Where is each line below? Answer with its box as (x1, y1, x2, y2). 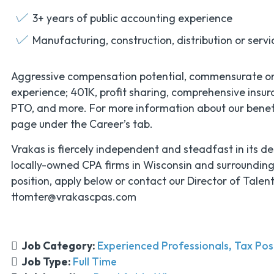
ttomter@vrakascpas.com (10, 189, 136, 204)
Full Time (72, 254, 117, 269)
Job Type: (21, 254, 73, 269)
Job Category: (21, 239, 97, 253)
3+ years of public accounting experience (32, 11, 232, 26)
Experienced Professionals (97, 239, 229, 253)
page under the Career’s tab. (10, 117, 153, 131)
